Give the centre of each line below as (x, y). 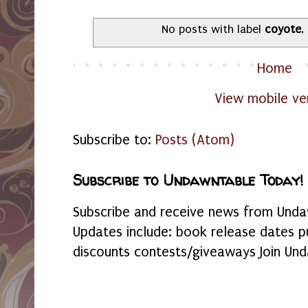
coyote (283, 30)
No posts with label (213, 30)
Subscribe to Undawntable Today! (188, 180)
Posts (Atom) (195, 140)
